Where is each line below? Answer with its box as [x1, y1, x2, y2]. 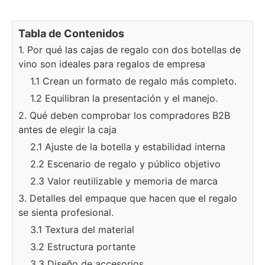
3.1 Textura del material [30, 224, 134, 235]
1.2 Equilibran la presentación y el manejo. [30, 92, 218, 104]
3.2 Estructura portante [30, 241, 135, 253]
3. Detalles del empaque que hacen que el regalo [18, 192, 237, 204]
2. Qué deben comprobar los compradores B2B [18, 109, 230, 121]
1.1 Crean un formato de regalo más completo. [30, 75, 237, 87]
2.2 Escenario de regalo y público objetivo [30, 158, 221, 170]
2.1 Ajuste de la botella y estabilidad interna [30, 141, 225, 153]
